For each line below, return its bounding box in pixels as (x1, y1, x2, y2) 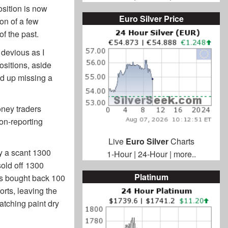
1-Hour (106, 148, 132, 160)
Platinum (134, 171, 168, 183)
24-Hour (137, 148, 167, 160)
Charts (168, 135, 194, 148)
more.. (173, 148, 196, 160)
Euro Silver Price (119, 13, 184, 25)
